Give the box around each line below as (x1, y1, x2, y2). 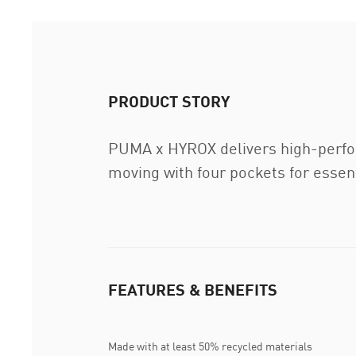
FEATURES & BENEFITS (108, 280, 277, 300)
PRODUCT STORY (108, 91, 230, 111)
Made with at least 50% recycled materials (108, 339, 312, 353)
